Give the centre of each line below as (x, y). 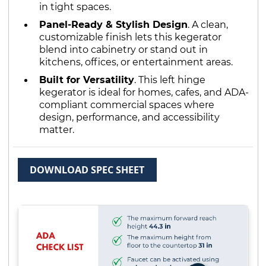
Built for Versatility (86, 80)
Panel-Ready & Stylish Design (113, 24)
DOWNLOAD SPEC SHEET (87, 170)
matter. (56, 129)
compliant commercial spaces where (126, 104)
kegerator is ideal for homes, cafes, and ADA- (144, 92)
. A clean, (208, 24)
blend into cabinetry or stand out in (123, 49)
